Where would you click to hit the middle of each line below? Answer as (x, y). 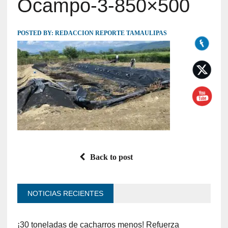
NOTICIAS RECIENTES (65, 193)
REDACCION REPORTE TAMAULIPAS (111, 33)
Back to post (112, 157)
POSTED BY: (36, 33)
